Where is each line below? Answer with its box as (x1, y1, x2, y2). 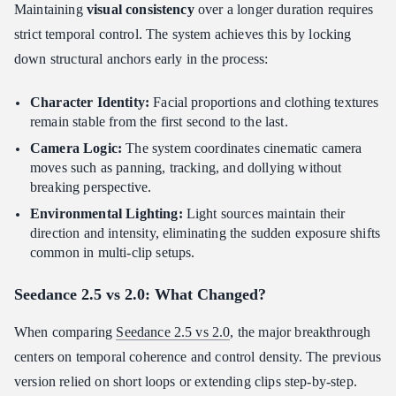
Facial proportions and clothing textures (149, 95, 379, 110)
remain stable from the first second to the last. (30, 114, 288, 129)
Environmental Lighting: (30, 206, 183, 221)
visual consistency (86, 2, 194, 17)
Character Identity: (30, 95, 150, 110)
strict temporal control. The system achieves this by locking (14, 27, 352, 42)
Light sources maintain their (182, 206, 346, 221)
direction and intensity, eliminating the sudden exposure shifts (30, 225, 381, 240)
